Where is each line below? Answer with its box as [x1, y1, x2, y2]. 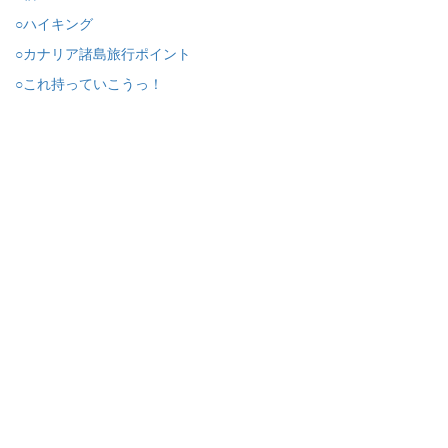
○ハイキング [15, 12, 93, 33]
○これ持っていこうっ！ [15, 72, 163, 93]
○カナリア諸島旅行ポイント [15, 42, 191, 63]
